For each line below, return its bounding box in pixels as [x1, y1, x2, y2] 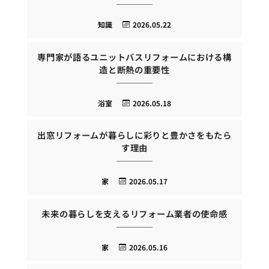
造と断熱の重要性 [99, 62, 170, 76]
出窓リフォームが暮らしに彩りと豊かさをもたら [37, 128, 232, 142]
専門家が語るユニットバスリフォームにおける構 [37, 50, 232, 63]
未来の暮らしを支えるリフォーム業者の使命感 [41, 207, 228, 220]
